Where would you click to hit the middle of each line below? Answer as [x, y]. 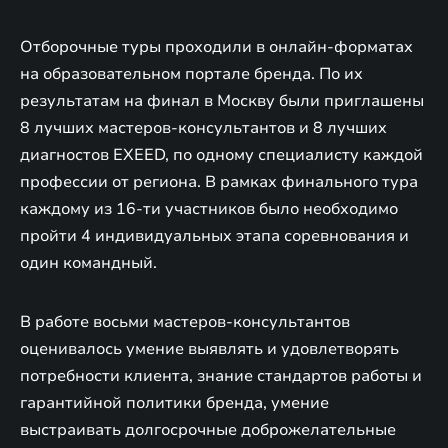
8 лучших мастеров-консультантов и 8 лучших [203, 127]
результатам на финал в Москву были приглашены [222, 100]
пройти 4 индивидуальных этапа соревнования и [214, 235]
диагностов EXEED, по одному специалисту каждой [221, 154]
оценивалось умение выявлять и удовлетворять [209, 348]
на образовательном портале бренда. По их [191, 73]
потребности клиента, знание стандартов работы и [221, 375]
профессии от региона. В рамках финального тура [219, 181]
